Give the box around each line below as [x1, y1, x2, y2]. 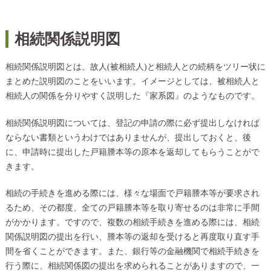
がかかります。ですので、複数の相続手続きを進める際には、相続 [5, 218, 260, 227]
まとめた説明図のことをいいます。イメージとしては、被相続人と [5, 77, 260, 87]
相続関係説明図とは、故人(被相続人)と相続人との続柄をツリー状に [5, 62, 266, 72]
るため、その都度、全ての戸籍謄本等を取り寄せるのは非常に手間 [5, 203, 260, 213]
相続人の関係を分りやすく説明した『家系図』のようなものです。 [5, 91, 260, 101]
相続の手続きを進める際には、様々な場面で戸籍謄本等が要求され [5, 189, 260, 198]
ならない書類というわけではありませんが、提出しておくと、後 [5, 132, 251, 142]
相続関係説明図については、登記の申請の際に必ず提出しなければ [5, 118, 260, 128]
